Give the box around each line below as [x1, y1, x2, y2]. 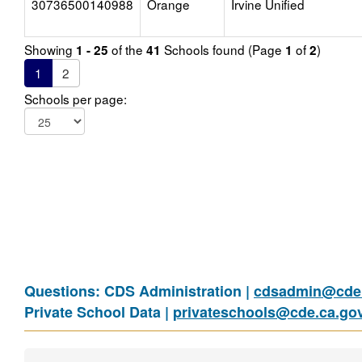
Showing [24, 40, 76, 58]
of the [108, 40, 146, 58]
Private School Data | [24, 301, 173, 322]
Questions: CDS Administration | [24, 280, 254, 301]
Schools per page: [24, 90, 127, 107]
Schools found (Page [161, 40, 285, 58]
